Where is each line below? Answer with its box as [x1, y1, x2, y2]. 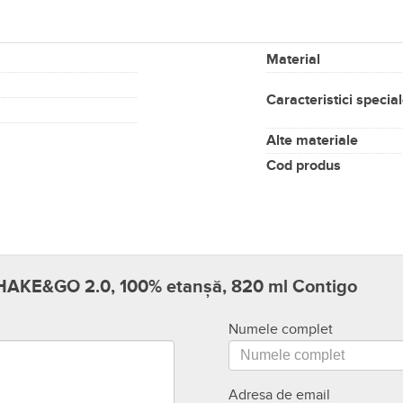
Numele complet [228, 320, 333, 339]
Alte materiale [266, 131, 358, 150]
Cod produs [266, 157, 341, 175]
